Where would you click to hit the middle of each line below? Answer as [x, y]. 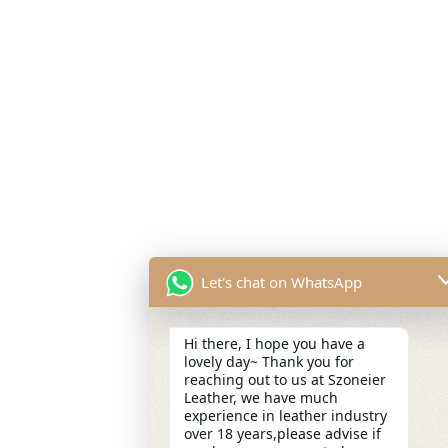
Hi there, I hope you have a [274, 343]
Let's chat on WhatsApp [281, 282]
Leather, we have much [261, 397]
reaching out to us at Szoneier [285, 379]
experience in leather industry [285, 415]
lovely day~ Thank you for [269, 361]
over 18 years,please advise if [282, 433]
